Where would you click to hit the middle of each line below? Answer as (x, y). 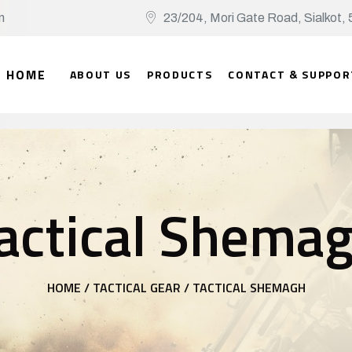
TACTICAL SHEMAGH (249, 288)
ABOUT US (100, 74)
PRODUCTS (180, 74)
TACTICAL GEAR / (141, 288)
